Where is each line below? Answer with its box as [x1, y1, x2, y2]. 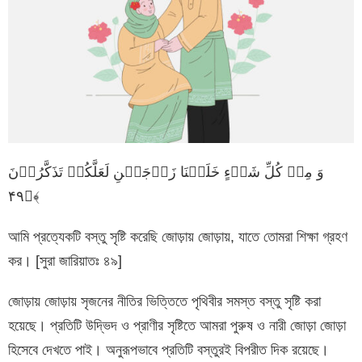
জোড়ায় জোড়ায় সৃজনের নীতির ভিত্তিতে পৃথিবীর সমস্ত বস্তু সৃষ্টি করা [8, 293, 321, 309]
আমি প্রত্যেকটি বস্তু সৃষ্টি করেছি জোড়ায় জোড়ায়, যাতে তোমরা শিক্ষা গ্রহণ [8, 228, 347, 245]
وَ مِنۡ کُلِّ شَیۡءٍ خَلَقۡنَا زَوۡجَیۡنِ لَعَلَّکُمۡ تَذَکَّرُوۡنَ [8, 163, 324, 180]
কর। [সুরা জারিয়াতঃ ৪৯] [8, 252, 122, 269]
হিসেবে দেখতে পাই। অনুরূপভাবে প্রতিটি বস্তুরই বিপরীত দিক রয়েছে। [8, 341, 329, 358]
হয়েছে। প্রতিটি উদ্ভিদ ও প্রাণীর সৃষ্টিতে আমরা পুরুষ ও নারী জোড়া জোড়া [8, 317, 346, 334]
